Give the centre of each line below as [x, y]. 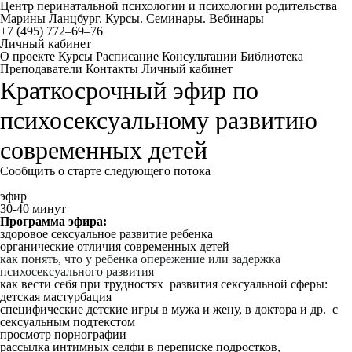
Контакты [112, 69]
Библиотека [272, 56]
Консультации [200, 56]
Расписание [127, 56]
